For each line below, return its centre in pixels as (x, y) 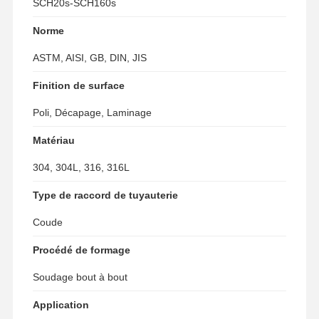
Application (61, 304)
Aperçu (67, 277)
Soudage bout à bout (80, 277)
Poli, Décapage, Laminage (92, 112)
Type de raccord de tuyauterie (105, 195)
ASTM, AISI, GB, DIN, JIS (89, 57)
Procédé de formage (81, 250)
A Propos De (252, 277)
